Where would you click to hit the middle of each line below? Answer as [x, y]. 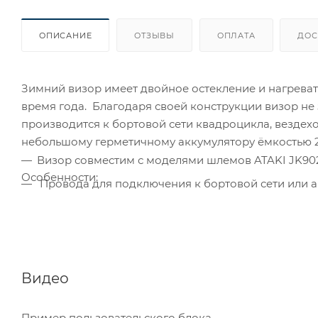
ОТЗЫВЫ [155, 35]
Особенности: [61, 177]
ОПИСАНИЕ [66, 35]
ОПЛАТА [236, 35]
